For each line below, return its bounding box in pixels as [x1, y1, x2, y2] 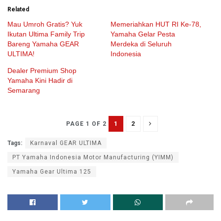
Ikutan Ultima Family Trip [7, 30, 85, 38]
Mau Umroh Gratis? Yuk [7, 20, 82, 29]
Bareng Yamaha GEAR [7, 40, 79, 48]
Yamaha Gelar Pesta [110, 30, 175, 38]
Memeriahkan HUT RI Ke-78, [110, 20, 201, 29]
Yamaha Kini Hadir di [7, 76, 73, 85]
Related [7, 6, 29, 13]
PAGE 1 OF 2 [66, 120, 107, 128]
